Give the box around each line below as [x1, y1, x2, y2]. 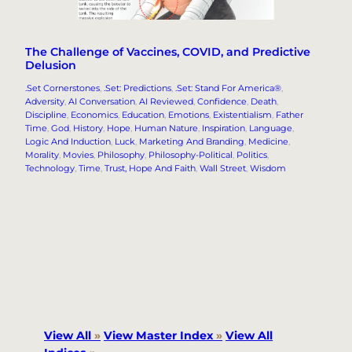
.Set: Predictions [104, 82, 171, 94]
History [73, 123, 103, 134]
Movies [63, 149, 93, 161]
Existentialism [213, 109, 272, 121]
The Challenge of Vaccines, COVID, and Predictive [25, 45, 310, 60]
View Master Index [104, 328, 216, 343]
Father [276, 109, 303, 121]
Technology [25, 163, 75, 174]
